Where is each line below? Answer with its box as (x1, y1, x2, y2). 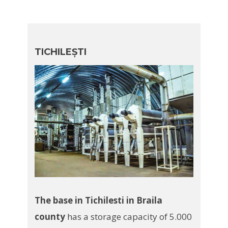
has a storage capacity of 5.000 (65, 210, 192, 222)
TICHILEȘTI (34, 46, 87, 58)
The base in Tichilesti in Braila (34, 194, 162, 206)
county (34, 210, 65, 222)
